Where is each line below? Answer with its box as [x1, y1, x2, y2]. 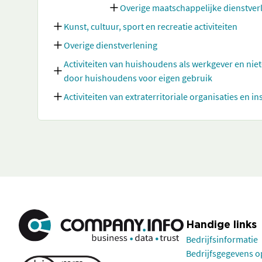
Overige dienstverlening [64, 39, 157, 51]
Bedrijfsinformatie [186, 233, 258, 245]
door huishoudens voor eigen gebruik [64, 72, 212, 84]
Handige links [186, 220, 257, 230]
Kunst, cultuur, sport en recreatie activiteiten [64, 20, 237, 32]
